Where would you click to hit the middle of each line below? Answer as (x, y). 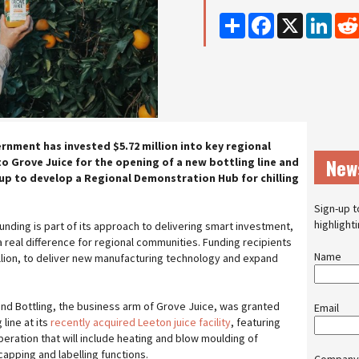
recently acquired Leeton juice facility (141, 322)
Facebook (298, 19)
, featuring (256, 322)
